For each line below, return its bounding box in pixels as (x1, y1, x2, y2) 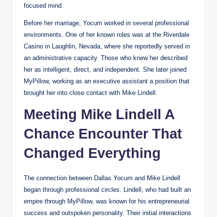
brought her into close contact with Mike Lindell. (24, 89, 157, 96)
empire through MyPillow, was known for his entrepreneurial (24, 197, 189, 205)
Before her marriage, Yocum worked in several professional (24, 19, 189, 27)
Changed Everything (24, 145, 161, 161)
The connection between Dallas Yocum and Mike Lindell (24, 174, 180, 182)
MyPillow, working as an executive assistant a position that (24, 77, 189, 85)
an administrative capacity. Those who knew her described (24, 54, 187, 62)
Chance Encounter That (24, 125, 182, 141)
